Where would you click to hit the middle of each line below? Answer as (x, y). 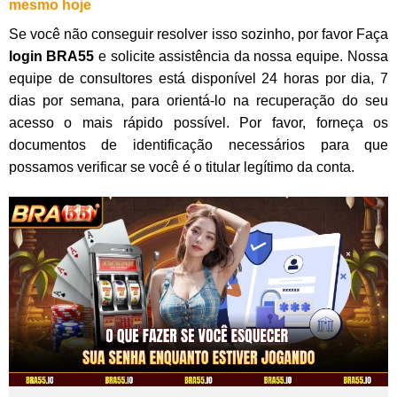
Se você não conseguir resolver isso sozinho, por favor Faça (198, 35)
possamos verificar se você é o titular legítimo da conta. (181, 167)
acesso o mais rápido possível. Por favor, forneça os (198, 123)
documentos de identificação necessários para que (198, 145)
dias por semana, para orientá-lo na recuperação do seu (198, 101)
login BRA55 (53, 57)
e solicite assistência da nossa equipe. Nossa (243, 57)
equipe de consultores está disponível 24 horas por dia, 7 (198, 79)
